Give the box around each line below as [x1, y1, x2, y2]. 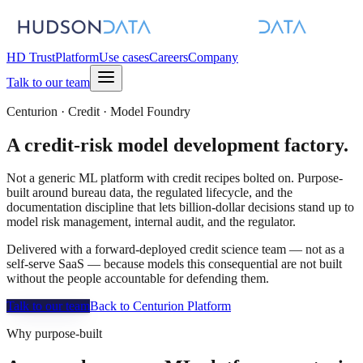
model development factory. [113, 134, 348, 156]
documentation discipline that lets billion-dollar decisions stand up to [6, 199, 354, 214]
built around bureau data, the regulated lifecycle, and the [6, 185, 293, 199]
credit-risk [24, 134, 113, 156]
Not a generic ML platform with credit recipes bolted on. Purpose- [6, 170, 343, 185]
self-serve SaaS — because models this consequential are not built [6, 256, 342, 271]
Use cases [99, 50, 149, 64]
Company [188, 50, 238, 64]
